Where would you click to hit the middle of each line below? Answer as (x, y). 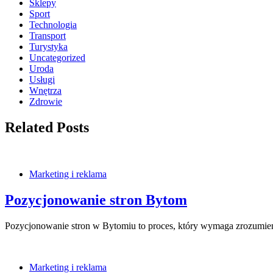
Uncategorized (57, 58)
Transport (48, 36)
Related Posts (47, 128)
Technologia (53, 25)
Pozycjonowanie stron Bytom (96, 200)
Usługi (42, 80)
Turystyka (48, 47)
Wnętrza (45, 91)
